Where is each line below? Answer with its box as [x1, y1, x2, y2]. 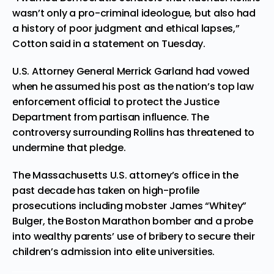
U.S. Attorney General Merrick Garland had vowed [12, 64, 250, 78]
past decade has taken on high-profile [12, 183, 200, 198]
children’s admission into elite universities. [12, 244, 215, 259]
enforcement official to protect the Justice [12, 94, 220, 109]
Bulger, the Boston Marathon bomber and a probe [12, 213, 253, 228]
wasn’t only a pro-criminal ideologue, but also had [12, 6, 256, 20]
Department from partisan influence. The [12, 109, 209, 124]
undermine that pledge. [12, 140, 126, 155]
